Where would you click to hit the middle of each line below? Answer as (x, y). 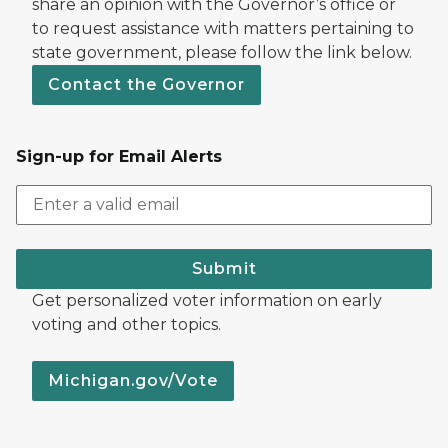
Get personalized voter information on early (207, 300)
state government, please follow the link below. (222, 52)
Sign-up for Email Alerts (119, 156)
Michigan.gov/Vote (133, 380)
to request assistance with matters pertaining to (223, 28)
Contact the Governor (146, 84)
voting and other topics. (126, 324)
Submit (224, 268)
